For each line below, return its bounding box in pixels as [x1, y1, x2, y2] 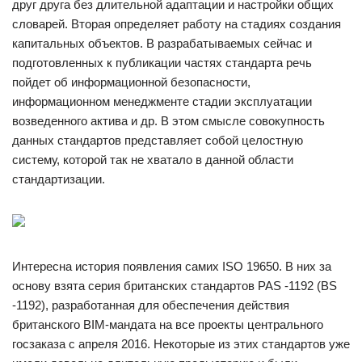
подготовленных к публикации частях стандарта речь [12, 56, 312, 69]
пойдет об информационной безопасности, [12, 75, 250, 89]
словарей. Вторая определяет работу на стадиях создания [12, 17, 341, 31]
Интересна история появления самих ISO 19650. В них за [12, 259, 331, 273]
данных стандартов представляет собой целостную [12, 133, 303, 147]
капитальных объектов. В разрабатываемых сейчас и [12, 36, 312, 50]
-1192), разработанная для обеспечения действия [12, 298, 289, 312]
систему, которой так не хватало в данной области [12, 153, 293, 166]
